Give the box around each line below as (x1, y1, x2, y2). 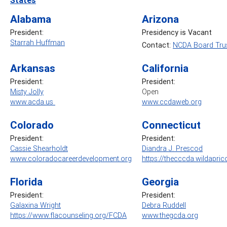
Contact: (142, 40, 173, 50)
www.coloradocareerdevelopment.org (10, 154, 132, 163)
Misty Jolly (10, 87, 44, 96)
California (142, 61, 188, 75)
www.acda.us (10, 97, 55, 106)
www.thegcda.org (142, 210, 198, 220)
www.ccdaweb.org (142, 97, 202, 106)
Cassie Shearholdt (10, 143, 68, 153)
